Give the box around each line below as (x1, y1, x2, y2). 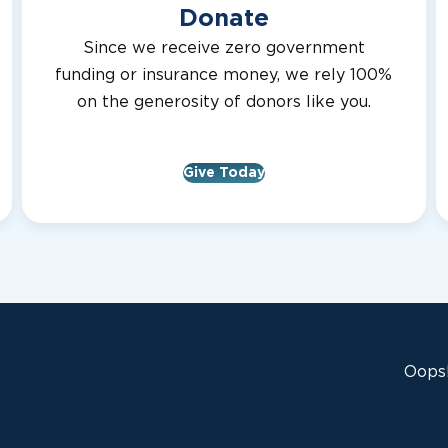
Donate (178, 7, 269, 31)
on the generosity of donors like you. (76, 94, 371, 110)
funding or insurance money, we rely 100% (55, 67, 393, 83)
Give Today (182, 166, 265, 180)
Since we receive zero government (82, 40, 365, 56)
